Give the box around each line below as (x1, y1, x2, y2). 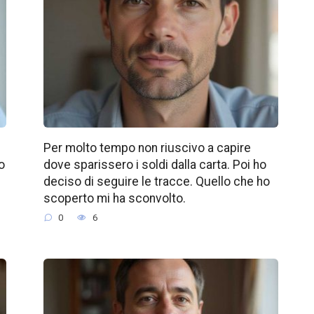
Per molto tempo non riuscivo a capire (43, 140, 251, 155)
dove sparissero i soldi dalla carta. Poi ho (43, 157, 266, 172)
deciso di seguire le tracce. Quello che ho (43, 174, 270, 189)
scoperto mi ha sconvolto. (43, 191, 186, 205)
